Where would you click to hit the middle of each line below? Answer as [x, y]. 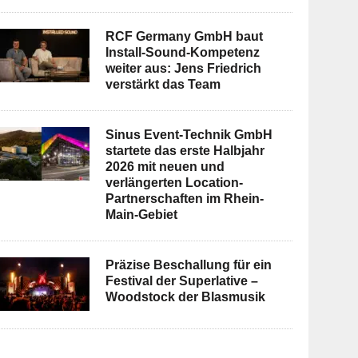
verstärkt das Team [163, 85]
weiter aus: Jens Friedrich [184, 69]
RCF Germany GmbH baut [185, 37]
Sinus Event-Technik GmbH [189, 135]
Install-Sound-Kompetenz [183, 53]
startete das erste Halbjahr [185, 151]
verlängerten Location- [175, 183]
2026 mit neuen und [165, 167]
